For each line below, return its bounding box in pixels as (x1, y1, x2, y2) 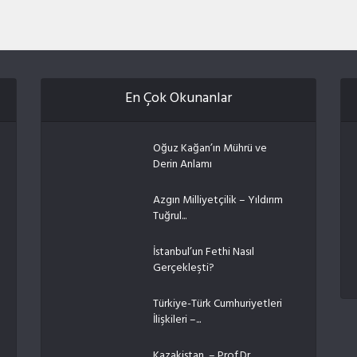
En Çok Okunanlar (124, 85, 232, 113)
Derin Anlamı (152, 154, 212, 176)
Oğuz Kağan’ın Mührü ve (152, 138, 267, 160)
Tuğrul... (152, 206, 186, 228)
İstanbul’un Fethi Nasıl (152, 241, 254, 264)
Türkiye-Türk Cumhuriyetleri (152, 293, 282, 316)
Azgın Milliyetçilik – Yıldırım (152, 190, 283, 212)
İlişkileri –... (152, 309, 201, 331)
